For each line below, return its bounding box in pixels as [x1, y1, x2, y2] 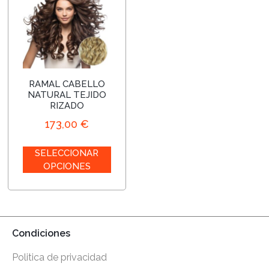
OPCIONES [43, 160, 91, 172]
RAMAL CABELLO [28, 79, 105, 90]
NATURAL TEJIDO [27, 89, 106, 101]
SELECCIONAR [35, 147, 99, 159]
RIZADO [49, 100, 84, 112]
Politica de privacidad [12, 252, 107, 264]
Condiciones [12, 228, 70, 240]
